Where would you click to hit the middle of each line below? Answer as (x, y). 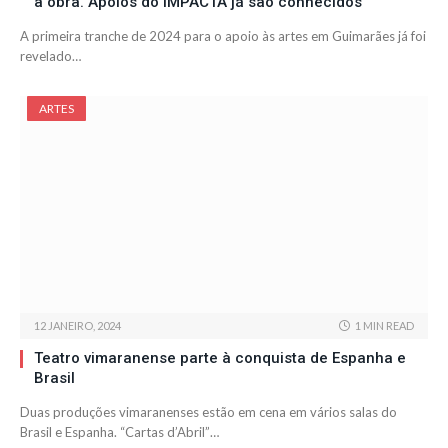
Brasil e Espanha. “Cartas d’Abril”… (119, 432)
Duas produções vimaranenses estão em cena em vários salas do (208, 412)
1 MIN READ (384, 326)
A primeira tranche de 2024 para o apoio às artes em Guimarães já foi (223, 36)
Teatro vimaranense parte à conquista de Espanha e (220, 358)
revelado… (50, 56)
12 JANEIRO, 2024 (77, 326)
